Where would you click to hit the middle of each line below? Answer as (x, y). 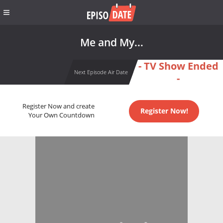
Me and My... (111, 42)
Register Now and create (58, 107)
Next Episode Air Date (101, 72)
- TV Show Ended (178, 66)
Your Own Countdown (61, 115)
